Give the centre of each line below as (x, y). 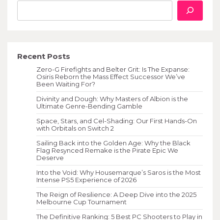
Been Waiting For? (66, 84)
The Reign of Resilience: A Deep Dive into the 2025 (116, 195)
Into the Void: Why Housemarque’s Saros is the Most (119, 173)
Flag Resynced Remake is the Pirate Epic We (107, 151)
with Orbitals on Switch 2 (75, 128)
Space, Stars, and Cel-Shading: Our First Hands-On (117, 121)
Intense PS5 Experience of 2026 (86, 180)
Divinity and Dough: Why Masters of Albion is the (112, 99)
